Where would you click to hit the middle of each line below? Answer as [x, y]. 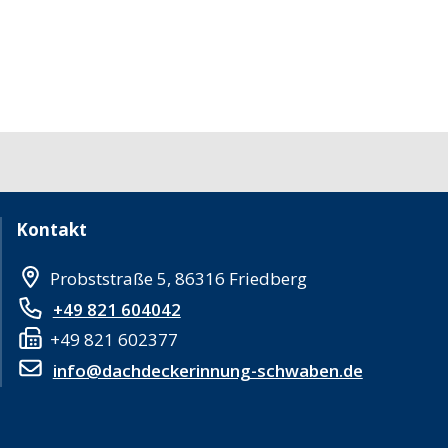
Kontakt [51, 230]
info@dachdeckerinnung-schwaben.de [207, 370]
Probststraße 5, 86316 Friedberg [178, 279]
